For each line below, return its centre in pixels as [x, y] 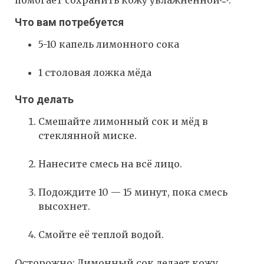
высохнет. [64, 207]
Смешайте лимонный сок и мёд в [123, 122]
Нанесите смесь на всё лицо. [110, 164]
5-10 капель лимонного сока [109, 44]
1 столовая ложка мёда [95, 73]
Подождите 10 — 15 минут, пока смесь [133, 192]
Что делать [44, 100]
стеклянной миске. [88, 136]
